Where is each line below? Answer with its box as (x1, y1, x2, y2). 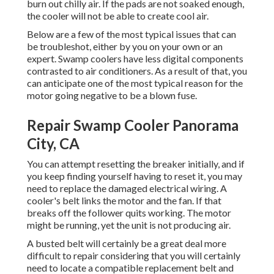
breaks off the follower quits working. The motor (27, 207, 231, 219)
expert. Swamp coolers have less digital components (27, 53, 243, 65)
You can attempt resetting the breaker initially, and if (27, 158, 245, 170)
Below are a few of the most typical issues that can (27, 28, 236, 40)
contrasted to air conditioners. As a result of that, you (27, 65, 247, 77)
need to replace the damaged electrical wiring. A (27, 182, 227, 194)
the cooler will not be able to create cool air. (27, 10, 209, 22)
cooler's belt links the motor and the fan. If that (27, 194, 221, 207)
